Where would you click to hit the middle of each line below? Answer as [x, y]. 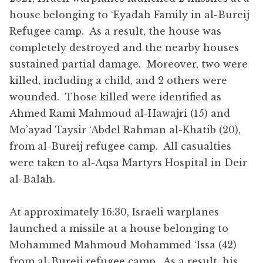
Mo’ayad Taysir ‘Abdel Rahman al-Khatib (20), [125, 129]
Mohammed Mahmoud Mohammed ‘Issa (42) [123, 245]
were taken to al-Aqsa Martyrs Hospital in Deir [128, 162]
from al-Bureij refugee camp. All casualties [120, 146]
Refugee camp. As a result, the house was [115, 31]
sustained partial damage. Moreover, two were [129, 64]
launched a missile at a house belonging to [119, 228]
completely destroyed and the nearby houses [124, 47]
